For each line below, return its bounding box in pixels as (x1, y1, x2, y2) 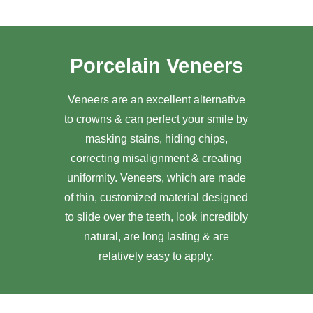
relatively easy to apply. (99, 250, 214, 262)
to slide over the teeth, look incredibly (64, 211, 248, 223)
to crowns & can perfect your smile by (64, 113, 249, 125)
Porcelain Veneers (69, 54, 243, 77)
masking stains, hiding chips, (85, 133, 228, 145)
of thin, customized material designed (64, 191, 249, 203)
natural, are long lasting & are (83, 231, 229, 242)
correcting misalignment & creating (71, 152, 242, 164)
